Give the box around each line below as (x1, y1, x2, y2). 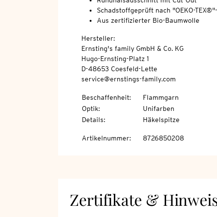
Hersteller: (81, 34, 115, 43)
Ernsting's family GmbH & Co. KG (81, 45, 184, 53)
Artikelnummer (81, 134, 129, 142)
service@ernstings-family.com (81, 75, 176, 83)
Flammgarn (142, 93, 179, 102)
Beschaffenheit (81, 93, 129, 102)
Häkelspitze (142, 116, 180, 124)
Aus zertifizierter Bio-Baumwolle (96, 16, 200, 25)
